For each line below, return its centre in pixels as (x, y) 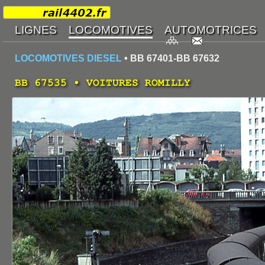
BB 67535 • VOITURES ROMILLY (103, 83)
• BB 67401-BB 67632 (171, 58)
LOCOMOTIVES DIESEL (68, 58)
